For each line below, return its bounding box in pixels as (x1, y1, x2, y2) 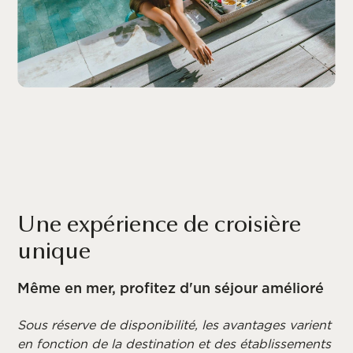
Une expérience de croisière (17, 215, 302, 239)
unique (17, 242, 91, 266)
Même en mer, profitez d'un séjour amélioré (17, 278, 325, 299)
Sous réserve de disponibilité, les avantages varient (17, 316, 332, 334)
